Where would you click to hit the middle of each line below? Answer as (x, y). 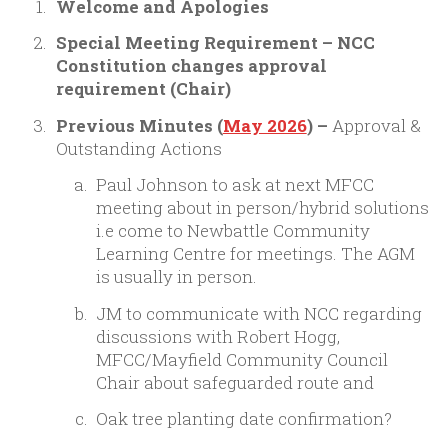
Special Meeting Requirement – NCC (215, 43)
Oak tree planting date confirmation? (244, 419)
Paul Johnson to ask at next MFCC (235, 185)
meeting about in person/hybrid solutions (263, 208)
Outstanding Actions (140, 148)
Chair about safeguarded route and (239, 382)
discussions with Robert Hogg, (218, 336)
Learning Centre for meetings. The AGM (256, 254)
